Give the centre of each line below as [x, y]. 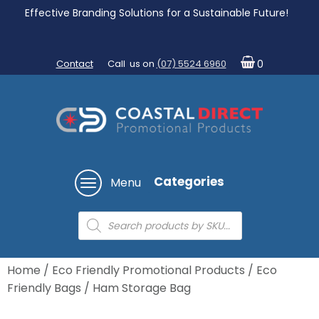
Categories [189, 181]
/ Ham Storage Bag [136, 288]
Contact [74, 64]
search [97, 231]
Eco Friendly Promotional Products [148, 271]
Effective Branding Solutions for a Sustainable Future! [158, 13]
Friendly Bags [44, 288]
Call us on [132, 64]
